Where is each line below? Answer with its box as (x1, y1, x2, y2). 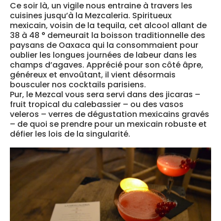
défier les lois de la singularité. (10, 128, 130, 140)
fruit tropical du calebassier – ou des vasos (10, 99, 184, 110)
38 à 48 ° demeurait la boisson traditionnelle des (10, 30, 205, 41)
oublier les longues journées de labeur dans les (10, 49, 197, 61)
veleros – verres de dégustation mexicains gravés (10, 109, 209, 120)
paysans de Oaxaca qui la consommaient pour (10, 39, 198, 51)
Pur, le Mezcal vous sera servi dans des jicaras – (10, 89, 200, 101)
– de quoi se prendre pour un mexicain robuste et (10, 118, 207, 130)
